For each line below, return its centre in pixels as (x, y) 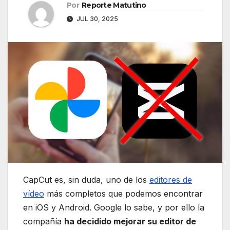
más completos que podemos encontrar (123, 194)
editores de (171, 180)
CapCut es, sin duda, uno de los (86, 180)
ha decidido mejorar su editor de (130, 222)
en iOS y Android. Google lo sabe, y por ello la (114, 208)
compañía (44, 222)
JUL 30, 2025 (97, 19)
